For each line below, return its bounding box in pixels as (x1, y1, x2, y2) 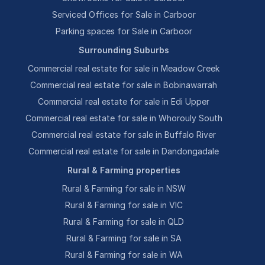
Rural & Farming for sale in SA (66, 233, 182, 243)
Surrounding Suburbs (78, 45, 169, 55)
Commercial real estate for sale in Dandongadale (28, 146, 219, 156)
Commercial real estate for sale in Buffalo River (31, 130, 216, 140)
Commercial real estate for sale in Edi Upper (38, 96, 210, 106)
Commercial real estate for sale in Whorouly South (25, 113, 222, 123)
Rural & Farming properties (67, 165, 180, 175)
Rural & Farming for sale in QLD (63, 216, 185, 227)
